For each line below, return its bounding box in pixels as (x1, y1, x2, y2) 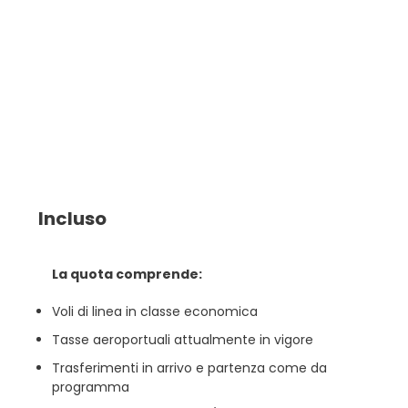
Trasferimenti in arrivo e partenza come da (51, 359, 327, 377)
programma (51, 378, 129, 396)
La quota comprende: (51, 265, 202, 283)
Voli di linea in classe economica (51, 302, 258, 321)
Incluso (37, 206, 107, 231)
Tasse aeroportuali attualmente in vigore (51, 331, 313, 349)
